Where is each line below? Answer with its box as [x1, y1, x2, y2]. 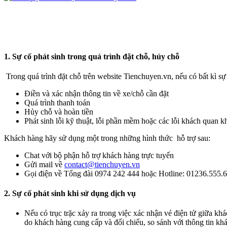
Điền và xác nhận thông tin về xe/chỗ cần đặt [24, 89, 169, 98]
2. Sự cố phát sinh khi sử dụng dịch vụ [4, 189, 136, 198]
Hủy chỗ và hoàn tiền [24, 107, 93, 116]
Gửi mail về [24, 160, 64, 169]
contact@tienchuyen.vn [64, 160, 140, 169]
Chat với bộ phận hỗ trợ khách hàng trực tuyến [24, 150, 176, 160]
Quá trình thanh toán [24, 98, 90, 107]
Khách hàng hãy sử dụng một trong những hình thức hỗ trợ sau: [4, 133, 210, 142]
